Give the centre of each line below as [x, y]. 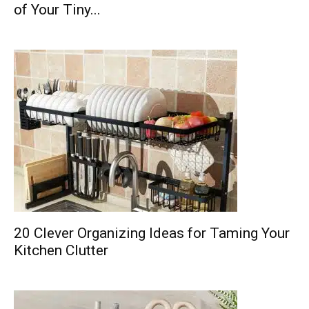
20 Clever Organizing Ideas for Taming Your [152, 233]
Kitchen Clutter [61, 250]
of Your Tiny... [57, 10]
